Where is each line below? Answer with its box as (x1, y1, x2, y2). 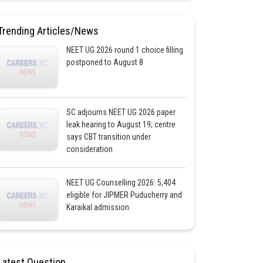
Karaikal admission (66, 203, 129, 212)
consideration (66, 144, 113, 154)
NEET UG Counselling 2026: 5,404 (66, 178, 176, 187)
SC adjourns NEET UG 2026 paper (66, 107, 176, 117)
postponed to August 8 (66, 58, 143, 67)
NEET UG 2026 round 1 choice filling (66, 45, 183, 55)
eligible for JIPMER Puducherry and (66, 190, 182, 200)
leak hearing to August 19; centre (66, 120, 176, 129)
